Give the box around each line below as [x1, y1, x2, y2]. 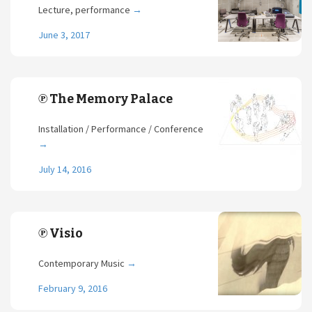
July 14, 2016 [38, 163, 91, 175]
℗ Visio [38, 226, 83, 241]
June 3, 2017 [38, 29, 90, 41]
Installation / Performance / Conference [38, 123, 203, 135]
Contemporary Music [38, 257, 127, 270]
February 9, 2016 [38, 282, 107, 295]
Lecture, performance [38, 3, 132, 16]
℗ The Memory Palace [38, 91, 173, 107]
